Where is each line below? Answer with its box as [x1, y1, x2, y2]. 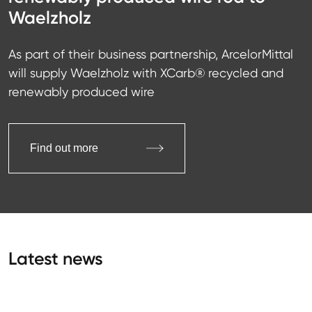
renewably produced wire [8, 84, 155, 100]
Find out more [30, 142, 98, 155]
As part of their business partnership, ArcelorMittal [8, 47, 293, 62]
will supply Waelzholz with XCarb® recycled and [8, 65, 283, 81]
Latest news [8, 248, 103, 270]
